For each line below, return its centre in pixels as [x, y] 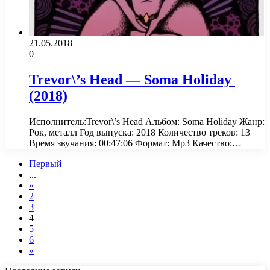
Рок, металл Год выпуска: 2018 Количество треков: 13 [140, 132]
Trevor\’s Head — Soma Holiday [132, 80]
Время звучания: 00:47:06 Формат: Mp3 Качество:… [135, 143]
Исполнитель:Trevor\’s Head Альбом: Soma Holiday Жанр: [147, 121]
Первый [46, 164]
